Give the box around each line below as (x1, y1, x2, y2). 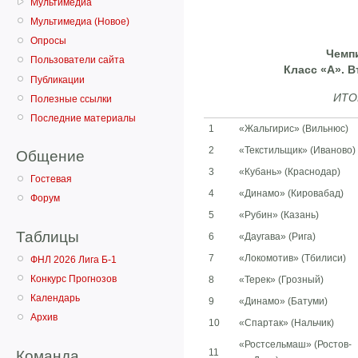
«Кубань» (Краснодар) (239, 166, 340, 178)
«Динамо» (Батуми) (239, 296, 328, 308)
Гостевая (30, 173, 72, 185)
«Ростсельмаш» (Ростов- (239, 339, 352, 351)
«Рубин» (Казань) (239, 209, 319, 221)
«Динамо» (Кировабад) (239, 188, 344, 200)
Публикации (30, 74, 85, 86)
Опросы (30, 35, 66, 47)
